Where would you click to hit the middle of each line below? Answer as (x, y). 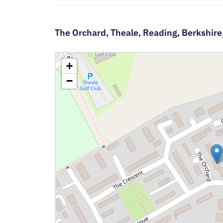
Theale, (126, 33)
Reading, (162, 33)
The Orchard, (82, 33)
